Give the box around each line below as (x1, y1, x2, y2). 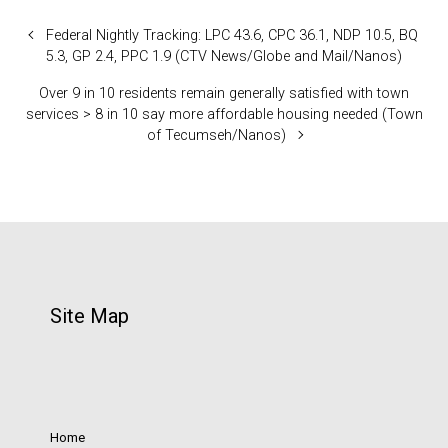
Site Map (50, 303, 129, 328)
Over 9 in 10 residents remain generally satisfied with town (39, 84, 409, 102)
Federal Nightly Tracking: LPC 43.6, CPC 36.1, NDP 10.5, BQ (46, 26, 419, 44)
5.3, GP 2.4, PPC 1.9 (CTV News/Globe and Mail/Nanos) (46, 47, 402, 65)
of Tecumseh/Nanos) (146, 126, 286, 144)
